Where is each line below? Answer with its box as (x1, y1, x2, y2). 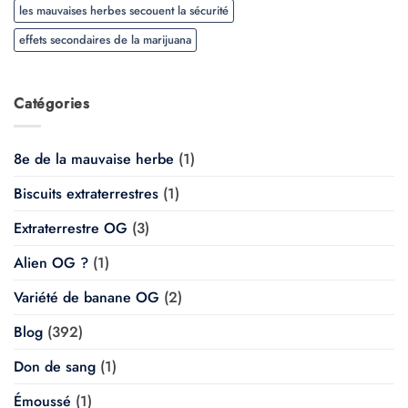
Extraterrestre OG (14, 217, 127, 239)
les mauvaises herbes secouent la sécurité (19, 2, 229, 20)
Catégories (14, 93, 90, 115)
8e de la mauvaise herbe (14, 148, 174, 169)
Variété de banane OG (14, 286, 159, 308)
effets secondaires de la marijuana (19, 31, 191, 49)
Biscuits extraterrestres (14, 182, 158, 204)
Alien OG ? (14, 251, 88, 273)
